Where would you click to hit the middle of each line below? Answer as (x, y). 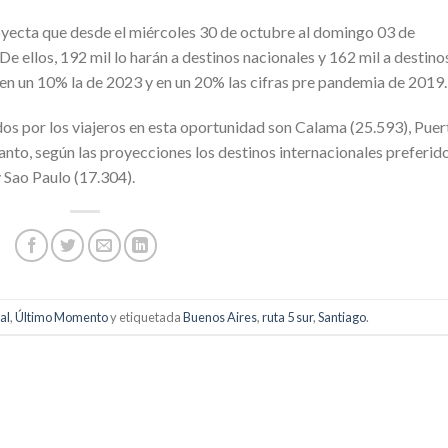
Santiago (341, 316)
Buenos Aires (219, 316)
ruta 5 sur (287, 316)
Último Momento (61, 316)
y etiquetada (145, 316)
